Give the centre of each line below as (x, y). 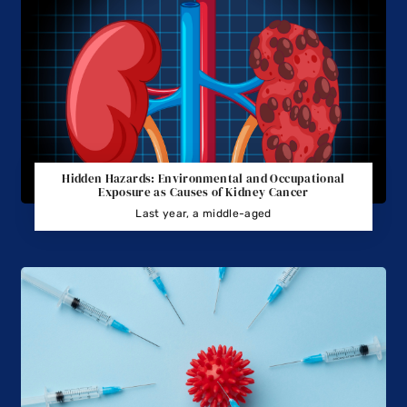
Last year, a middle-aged (203, 213)
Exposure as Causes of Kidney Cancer (203, 192)
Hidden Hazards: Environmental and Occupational (203, 178)
